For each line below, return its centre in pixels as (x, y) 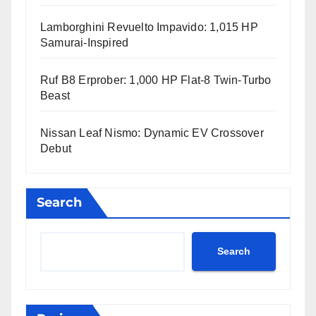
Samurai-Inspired (85, 42)
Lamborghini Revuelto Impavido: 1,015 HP (149, 27)
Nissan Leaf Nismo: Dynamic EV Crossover (152, 133)
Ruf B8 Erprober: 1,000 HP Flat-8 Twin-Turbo (156, 80)
